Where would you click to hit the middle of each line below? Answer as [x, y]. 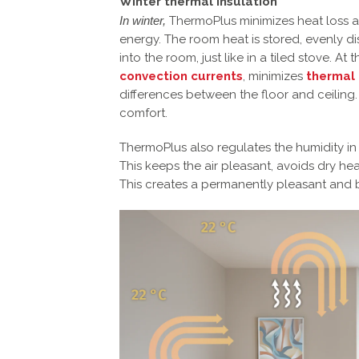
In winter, [143, 20]
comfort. [143, 113]
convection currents [181, 76]
